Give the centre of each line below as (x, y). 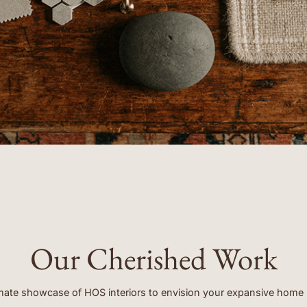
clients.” (118, 12)
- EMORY (119, 26)
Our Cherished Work (153, 258)
